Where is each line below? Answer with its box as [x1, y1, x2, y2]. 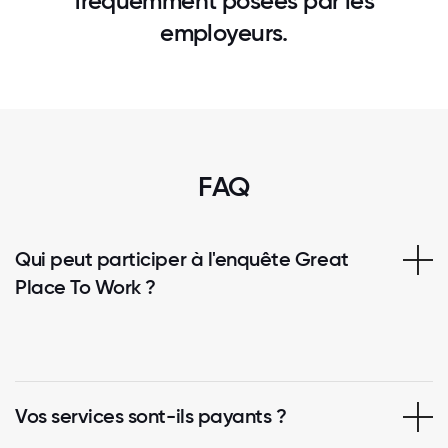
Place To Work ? [15, 274, 156, 299]
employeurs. [160, 17, 288, 47]
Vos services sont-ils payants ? [15, 403, 287, 428]
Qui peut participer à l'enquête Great [15, 246, 349, 271]
